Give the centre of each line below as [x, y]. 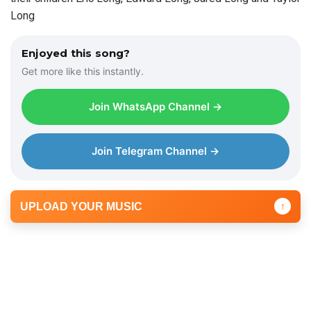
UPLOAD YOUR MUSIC [81, 206]
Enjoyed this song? [76, 53]
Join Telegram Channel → [155, 151]
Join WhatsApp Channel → [155, 106]
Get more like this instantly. [83, 71]
